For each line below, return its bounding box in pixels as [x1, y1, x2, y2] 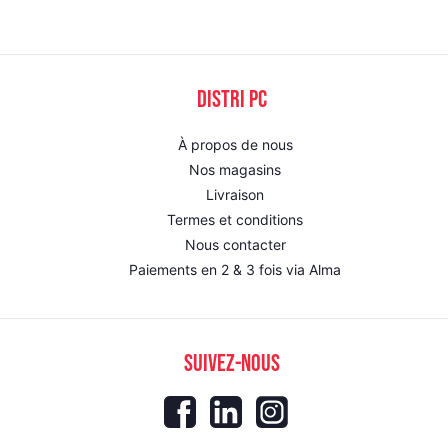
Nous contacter [184, 235, 286, 253]
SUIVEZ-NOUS [184, 348, 280, 376]
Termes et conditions [167, 210, 303, 228]
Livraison [206, 185, 264, 203]
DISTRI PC [197, 84, 267, 112]
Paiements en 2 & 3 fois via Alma [129, 260, 341, 278]
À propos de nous [177, 135, 293, 153]
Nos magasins [189, 160, 281, 178]
